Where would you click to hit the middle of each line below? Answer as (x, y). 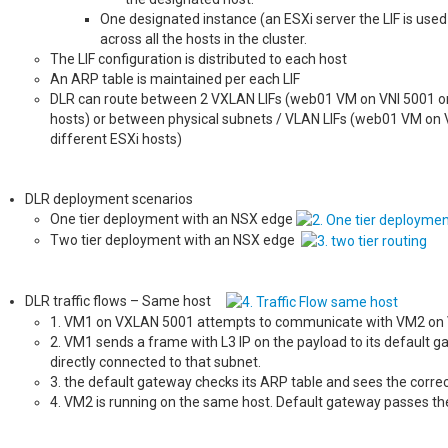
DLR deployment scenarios (109, 198)
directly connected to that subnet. (155, 362)
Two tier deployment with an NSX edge (175, 239)
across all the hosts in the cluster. (203, 38)
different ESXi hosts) (116, 138)
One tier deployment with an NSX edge (173, 218)
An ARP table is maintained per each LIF (175, 78)
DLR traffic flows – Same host (125, 301)
